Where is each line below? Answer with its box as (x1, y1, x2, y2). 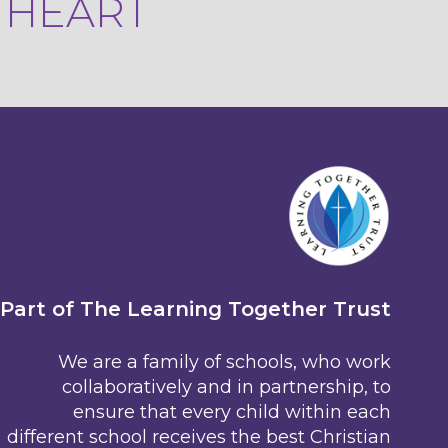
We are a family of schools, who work (57, 351, 391, 373)
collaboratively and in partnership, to (61, 376, 391, 398)
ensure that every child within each (72, 401, 391, 423)
